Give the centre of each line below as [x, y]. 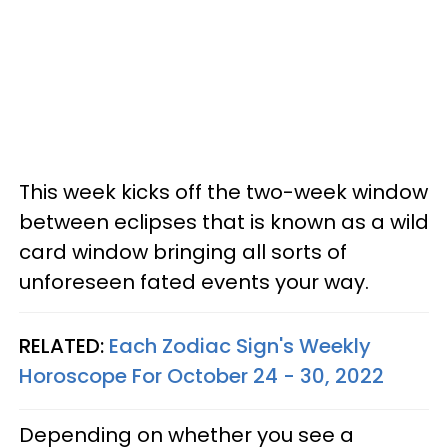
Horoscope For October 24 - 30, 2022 [201, 375]
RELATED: [64, 345]
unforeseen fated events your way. [194, 281]
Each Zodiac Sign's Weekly [240, 345]
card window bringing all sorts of [183, 251]
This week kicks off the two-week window [223, 191]
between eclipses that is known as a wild [224, 221]
